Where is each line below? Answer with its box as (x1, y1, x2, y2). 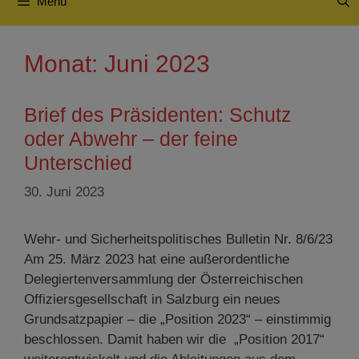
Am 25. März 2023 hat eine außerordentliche (24, 251, 289, 267)
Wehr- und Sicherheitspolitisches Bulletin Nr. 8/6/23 (24, 231, 333, 247)
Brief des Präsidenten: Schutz (24, 103, 292, 126)
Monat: (24, 50, 104, 77)
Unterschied (24, 151, 132, 174)
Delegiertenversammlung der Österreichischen (24, 271, 303, 287)
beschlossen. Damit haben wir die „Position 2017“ (24, 331, 325, 347)
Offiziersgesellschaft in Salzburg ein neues (24, 291, 280, 307)
